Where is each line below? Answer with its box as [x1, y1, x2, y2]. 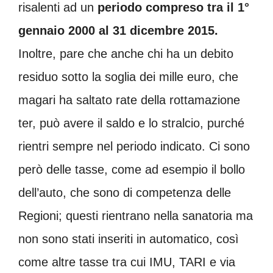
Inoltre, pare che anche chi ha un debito [18, 46, 233, 60]
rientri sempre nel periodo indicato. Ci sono [18, 139, 250, 153]
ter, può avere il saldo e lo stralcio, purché [18, 116, 244, 130]
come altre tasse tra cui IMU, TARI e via [18, 255, 235, 269]
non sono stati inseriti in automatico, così [18, 232, 239, 246]
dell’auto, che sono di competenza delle [18, 185, 231, 199]
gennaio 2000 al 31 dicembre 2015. [18, 23, 218, 37]
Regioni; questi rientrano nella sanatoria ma [18, 208, 253, 222]
